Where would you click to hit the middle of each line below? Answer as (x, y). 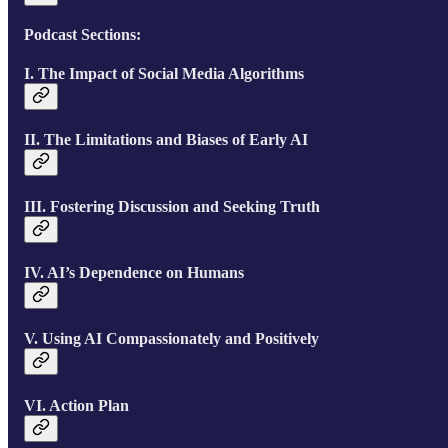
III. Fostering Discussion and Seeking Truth (171, 206)
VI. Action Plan (76, 405)
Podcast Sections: (82, 34)
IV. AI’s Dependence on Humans (133, 272)
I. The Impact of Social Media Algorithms (163, 74)
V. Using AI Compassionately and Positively (171, 339)
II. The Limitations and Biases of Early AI (165, 140)
